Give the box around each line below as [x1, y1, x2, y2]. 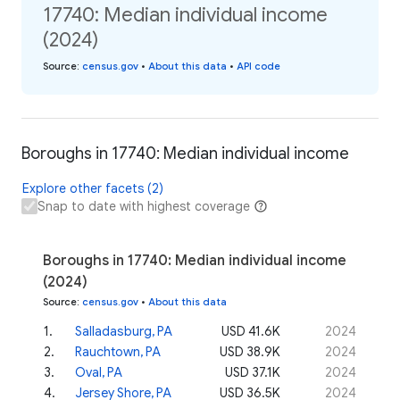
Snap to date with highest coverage [37, 197, 250, 214]
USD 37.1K [225, 363, 280, 380]
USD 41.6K [221, 322, 280, 339]
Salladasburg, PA [75, 322, 172, 339]
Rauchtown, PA [75, 343, 161, 360]
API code [237, 59, 280, 72]
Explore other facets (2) [22, 179, 163, 196]
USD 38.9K [220, 343, 280, 360]
